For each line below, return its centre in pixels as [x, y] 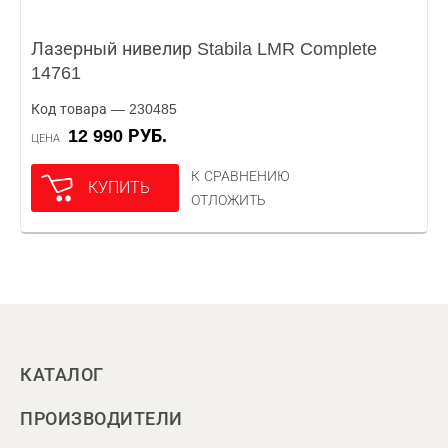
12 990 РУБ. [122, 136]
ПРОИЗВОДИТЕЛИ [101, 419]
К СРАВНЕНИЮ [240, 176]
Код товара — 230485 [104, 109]
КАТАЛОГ [62, 375]
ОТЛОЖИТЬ [228, 200]
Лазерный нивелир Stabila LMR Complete [204, 49]
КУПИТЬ [119, 187]
